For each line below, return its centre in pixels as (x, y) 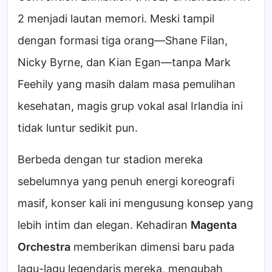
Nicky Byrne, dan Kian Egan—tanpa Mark (124, 63)
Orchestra (44, 247)
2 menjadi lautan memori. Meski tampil (116, 19)
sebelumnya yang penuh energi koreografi (126, 182)
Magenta (214, 225)
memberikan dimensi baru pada (152, 247)
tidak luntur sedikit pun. (78, 128)
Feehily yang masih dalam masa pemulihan (127, 84)
